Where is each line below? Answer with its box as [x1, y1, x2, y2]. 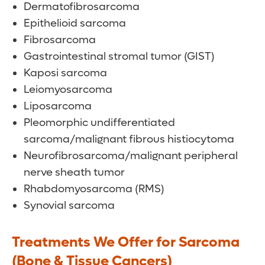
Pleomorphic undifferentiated [24, 116, 175, 130]
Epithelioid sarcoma [24, 17, 128, 31]
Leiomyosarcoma [24, 83, 112, 97]
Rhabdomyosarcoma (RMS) [24, 182, 164, 196]
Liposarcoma [24, 99, 94, 114]
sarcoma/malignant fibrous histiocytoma [24, 132, 237, 147]
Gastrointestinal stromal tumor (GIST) [24, 50, 217, 64]
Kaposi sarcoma [24, 66, 109, 80]
